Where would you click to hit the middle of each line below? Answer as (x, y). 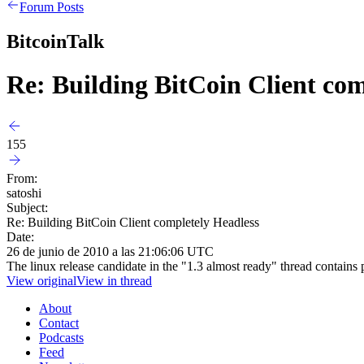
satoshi (24, 193)
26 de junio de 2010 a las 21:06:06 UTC (110, 251)
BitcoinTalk (55, 41)
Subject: (27, 207)
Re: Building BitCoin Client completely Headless (133, 222)
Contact (59, 323)
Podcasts (61, 337)
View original (41, 280)
